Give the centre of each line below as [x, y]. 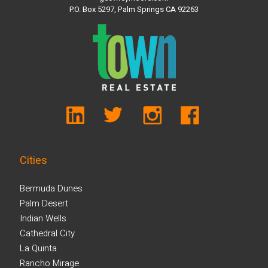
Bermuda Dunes [51, 188]
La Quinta [38, 248]
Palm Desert [44, 203]
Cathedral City [47, 233]
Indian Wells [43, 218]
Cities [33, 161]
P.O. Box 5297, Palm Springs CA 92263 [134, 9]
